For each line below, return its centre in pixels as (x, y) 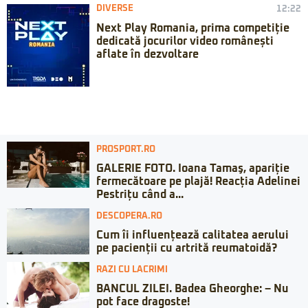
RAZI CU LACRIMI (132, 269)
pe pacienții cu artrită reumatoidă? (187, 248)
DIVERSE (115, 8)
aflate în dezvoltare (147, 54)
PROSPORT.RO (126, 149)
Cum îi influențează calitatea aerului (192, 235)
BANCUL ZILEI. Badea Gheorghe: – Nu (192, 288)
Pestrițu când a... (140, 194)
